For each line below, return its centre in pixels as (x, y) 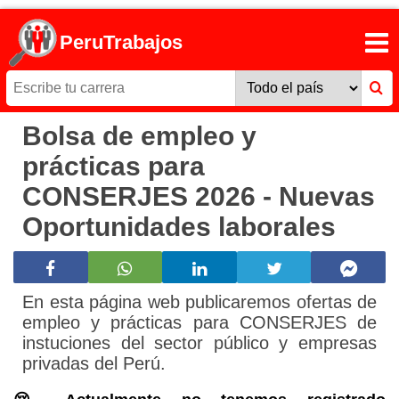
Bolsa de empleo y (139, 136)
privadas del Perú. (94, 364)
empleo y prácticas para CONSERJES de (199, 323)
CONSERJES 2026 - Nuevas (199, 197)
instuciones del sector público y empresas (199, 343)
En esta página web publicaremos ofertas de (199, 302)
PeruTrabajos (122, 43)
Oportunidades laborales (179, 227)
